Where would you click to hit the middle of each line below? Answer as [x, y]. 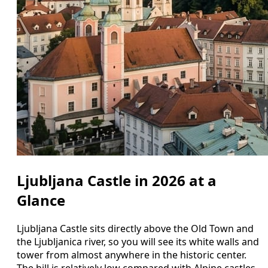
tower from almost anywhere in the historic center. [132, 255]
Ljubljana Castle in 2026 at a [117, 180]
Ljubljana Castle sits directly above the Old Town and [135, 228]
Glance [41, 200]
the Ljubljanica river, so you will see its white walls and [138, 241]
